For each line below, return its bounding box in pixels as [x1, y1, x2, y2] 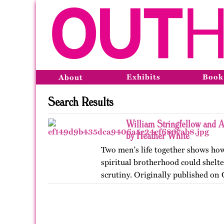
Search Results [48, 93, 113, 109]
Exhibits [126, 72, 160, 81]
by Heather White [126, 129, 189, 141]
